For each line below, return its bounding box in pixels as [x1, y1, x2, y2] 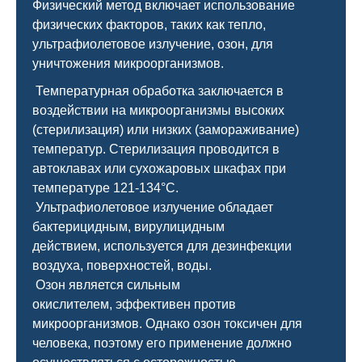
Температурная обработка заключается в [32, 84, 284, 98]
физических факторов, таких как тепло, [32, 18, 266, 32]
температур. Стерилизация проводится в [32, 142, 280, 156]
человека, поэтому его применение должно [32, 336, 292, 350]
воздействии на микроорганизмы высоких [32, 103, 284, 117]
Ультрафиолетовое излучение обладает [32, 200, 273, 214]
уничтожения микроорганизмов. [32, 57, 224, 70]
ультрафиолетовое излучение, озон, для [32, 37, 273, 51]
